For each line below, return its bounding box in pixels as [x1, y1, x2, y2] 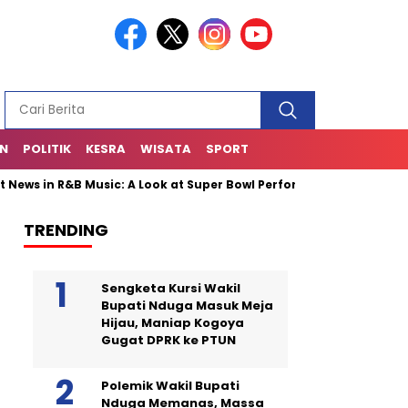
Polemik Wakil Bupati [101, 377, 240, 394]
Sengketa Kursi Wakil [101, 280, 240, 297]
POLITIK [23, 140, 71, 158]
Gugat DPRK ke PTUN [101, 331, 236, 349]
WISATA [140, 140, 191, 158]
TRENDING [24, 219, 108, 241]
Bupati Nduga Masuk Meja [101, 297, 273, 314]
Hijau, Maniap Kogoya [101, 314, 244, 331]
